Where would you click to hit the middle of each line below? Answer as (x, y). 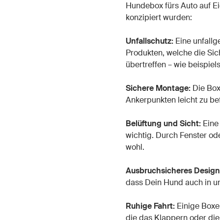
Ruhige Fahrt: (150, 206)
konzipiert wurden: (159, 17)
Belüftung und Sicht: (163, 124)
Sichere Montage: (158, 88)
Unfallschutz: (150, 41)
